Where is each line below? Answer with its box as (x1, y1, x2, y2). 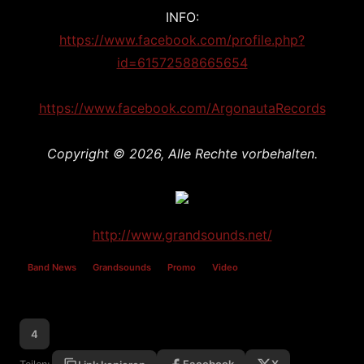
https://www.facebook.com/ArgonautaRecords (38, 100, 326, 116)
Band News (28, 262, 76, 273)
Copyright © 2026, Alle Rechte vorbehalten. (46, 145, 318, 162)
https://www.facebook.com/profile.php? (59, 32, 305, 48)
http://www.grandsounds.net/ (92, 227, 272, 243)
